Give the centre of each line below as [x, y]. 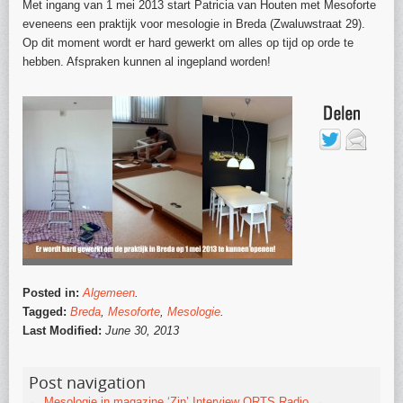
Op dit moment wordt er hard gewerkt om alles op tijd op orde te [188, 43]
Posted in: [53, 293]
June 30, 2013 [142, 331]
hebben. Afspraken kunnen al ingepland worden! [147, 62]
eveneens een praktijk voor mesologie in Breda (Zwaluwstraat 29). [194, 24]
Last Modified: [64, 331]
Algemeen [109, 293]
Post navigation [87, 383]
